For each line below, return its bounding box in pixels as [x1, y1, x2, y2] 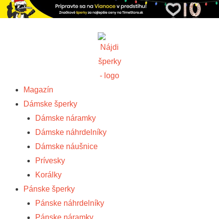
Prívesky [35, 156, 65, 165]
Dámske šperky [23, 100, 77, 109]
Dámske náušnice [35, 142, 98, 151]
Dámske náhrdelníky [35, 128, 107, 137]
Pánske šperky [23, 185, 75, 194]
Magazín [23, 86, 53, 94]
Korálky [35, 171, 62, 179]
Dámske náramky [35, 114, 96, 123]
